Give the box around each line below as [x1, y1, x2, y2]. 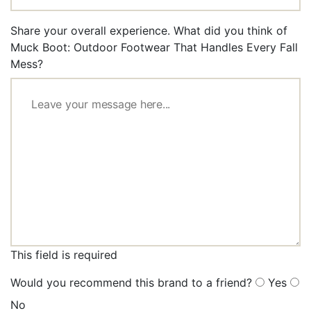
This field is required [10, 248, 117, 262]
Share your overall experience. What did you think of [10, 24, 287, 38]
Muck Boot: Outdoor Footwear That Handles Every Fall [10, 40, 298, 55]
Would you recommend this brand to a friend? [10, 276, 252, 290]
